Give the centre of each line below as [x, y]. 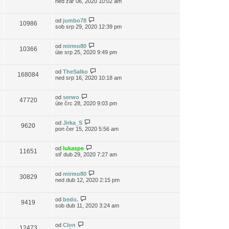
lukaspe [73, 148]
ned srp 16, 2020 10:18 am [88, 78]
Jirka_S [73, 123]
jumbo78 [75, 20]
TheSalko [75, 72]
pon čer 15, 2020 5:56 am [87, 129]
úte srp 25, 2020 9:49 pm [86, 52]
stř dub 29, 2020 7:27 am [86, 154]
